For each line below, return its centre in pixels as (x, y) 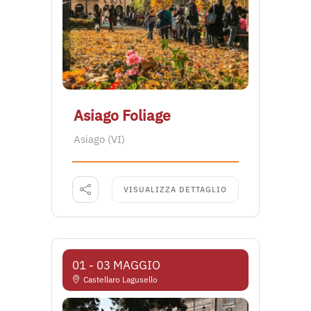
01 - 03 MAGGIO (116, 265)
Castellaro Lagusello (120, 279)
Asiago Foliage (122, 115)
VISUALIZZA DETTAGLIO (175, 190)
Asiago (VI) (99, 139)
